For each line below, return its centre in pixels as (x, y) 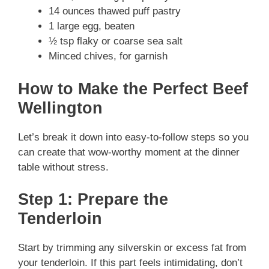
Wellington (60, 108)
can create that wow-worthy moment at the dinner (129, 152)
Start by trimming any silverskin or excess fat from (132, 248)
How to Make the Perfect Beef (133, 89)
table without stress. (63, 167)
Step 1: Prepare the (93, 200)
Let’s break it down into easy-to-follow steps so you (133, 137)
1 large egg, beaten (92, 26)
